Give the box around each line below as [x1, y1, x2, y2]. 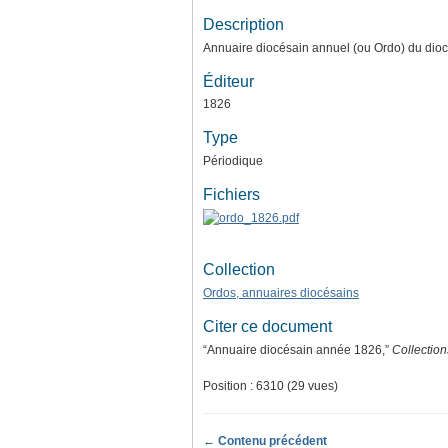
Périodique [203, 154, 263, 169]
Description [203, 15, 284, 33]
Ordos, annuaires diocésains [203, 285, 359, 300]
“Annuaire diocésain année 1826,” [203, 342, 392, 357]
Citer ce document [203, 317, 332, 335]
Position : [203, 378, 256, 393]
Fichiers [203, 186, 260, 204]
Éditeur [203, 72, 254, 90]
